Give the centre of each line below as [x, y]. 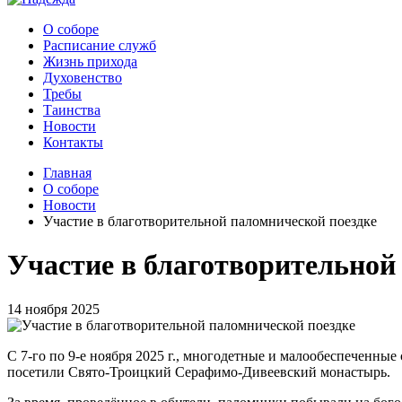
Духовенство [83, 78]
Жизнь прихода [90, 61]
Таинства [72, 110]
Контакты [73, 142]
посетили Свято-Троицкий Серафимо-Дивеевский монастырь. [199, 371]
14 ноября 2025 [53, 309]
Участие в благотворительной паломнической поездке [210, 221]
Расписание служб [100, 45]
